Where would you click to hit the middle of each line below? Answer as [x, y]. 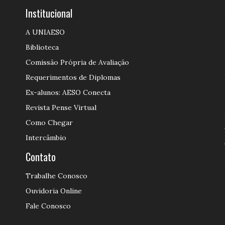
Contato [40, 157]
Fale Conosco [48, 206]
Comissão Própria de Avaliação [77, 62]
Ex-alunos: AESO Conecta [68, 92]
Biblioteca [42, 47]
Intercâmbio [46, 138]
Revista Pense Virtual [61, 107]
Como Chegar [49, 123]
